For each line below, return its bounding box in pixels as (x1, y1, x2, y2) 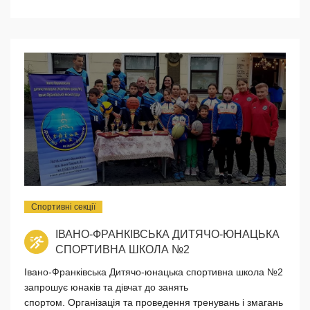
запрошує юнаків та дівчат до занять (24, 281, 189, 293)
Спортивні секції (31, 201, 96, 212)
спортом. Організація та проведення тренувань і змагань (24, 296, 284, 308)
